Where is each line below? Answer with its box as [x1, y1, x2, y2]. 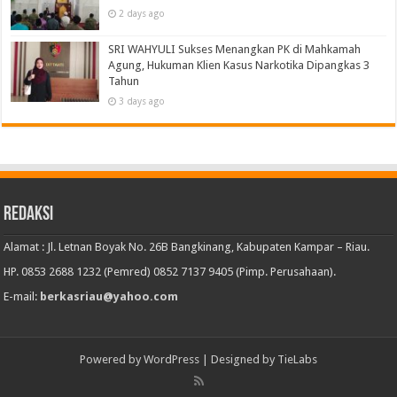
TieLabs [277, 353, 317, 367]
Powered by [80, 353, 144, 367]
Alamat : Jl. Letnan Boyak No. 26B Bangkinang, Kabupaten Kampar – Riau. [4, 240, 370, 254]
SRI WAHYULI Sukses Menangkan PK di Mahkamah [108, 43, 362, 57]
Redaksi [4, 205, 54, 226]
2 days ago [119, 7, 166, 19]
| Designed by [199, 353, 277, 367]
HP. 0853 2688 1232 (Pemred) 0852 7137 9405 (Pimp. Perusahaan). [4, 265, 337, 279]
